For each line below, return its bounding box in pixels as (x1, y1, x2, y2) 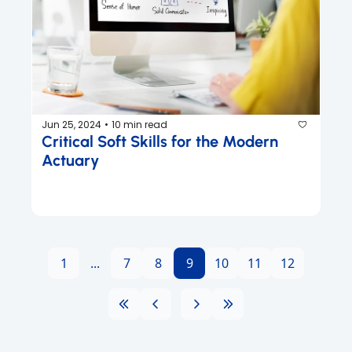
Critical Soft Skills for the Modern (42, 132, 278, 152)
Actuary (42, 151, 99, 170)
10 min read (112, 117, 167, 131)
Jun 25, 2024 (42, 117, 101, 131)
